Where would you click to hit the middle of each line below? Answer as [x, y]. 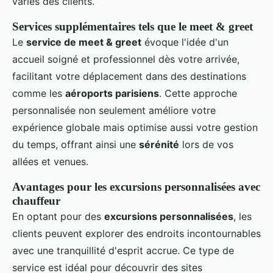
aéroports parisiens [112, 94]
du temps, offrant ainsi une [76, 145]
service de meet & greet [84, 42]
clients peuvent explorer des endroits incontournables [136, 234]
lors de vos [206, 145]
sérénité [159, 145]
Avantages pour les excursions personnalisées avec [136, 187]
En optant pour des [58, 217]
